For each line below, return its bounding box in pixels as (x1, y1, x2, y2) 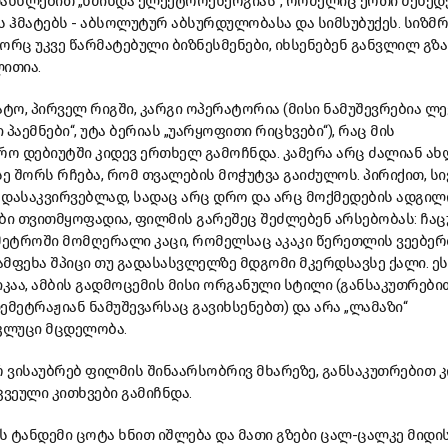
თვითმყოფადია (17, 209, 129, 228)
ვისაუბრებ (7, 361, 82, 380)
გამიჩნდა (121, 383, 189, 402)
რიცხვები (255, 121, 323, 140)
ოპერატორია (185, 99, 280, 118)
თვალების (141, 165, 215, 184)
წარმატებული (68, 35, 168, 54)
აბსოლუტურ (80, 13, 168, 32)
